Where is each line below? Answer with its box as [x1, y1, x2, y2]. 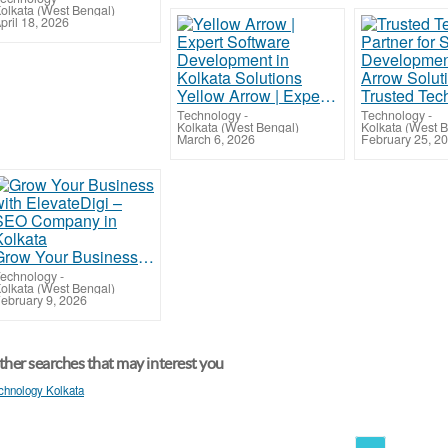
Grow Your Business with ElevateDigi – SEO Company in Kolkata [138, 244, 154, 268]
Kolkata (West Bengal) [177, 117, 299, 136]
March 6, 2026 [177, 129, 255, 148]
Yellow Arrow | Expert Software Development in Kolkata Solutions [320, 83, 336, 107]
